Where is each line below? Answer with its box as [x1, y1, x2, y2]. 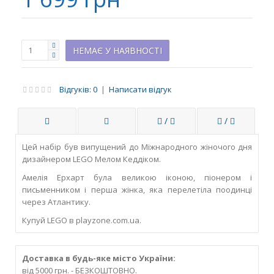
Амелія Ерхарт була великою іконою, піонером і [22, 171, 252, 183]
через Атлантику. [22, 196, 91, 207]
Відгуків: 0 [59, 83, 97, 95]
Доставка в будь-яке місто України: [22, 252, 176, 264]
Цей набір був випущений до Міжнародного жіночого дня [22, 141, 252, 152]
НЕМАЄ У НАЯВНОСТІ [73, 44, 162, 56]
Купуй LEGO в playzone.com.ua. [22, 214, 141, 226]
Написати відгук [109, 83, 172, 95]
